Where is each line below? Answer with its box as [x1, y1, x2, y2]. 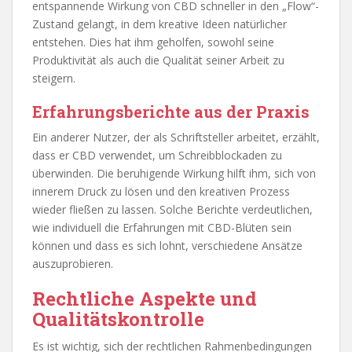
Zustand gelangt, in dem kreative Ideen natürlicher [32, 16, 287, 31]
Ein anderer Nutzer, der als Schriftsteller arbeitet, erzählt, [32, 129, 320, 145]
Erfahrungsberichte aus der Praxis [32, 101, 310, 122]
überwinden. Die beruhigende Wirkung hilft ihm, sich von [32, 165, 316, 181]
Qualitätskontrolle [32, 306, 204, 332]
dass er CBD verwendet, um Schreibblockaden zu [32, 147, 282, 163]
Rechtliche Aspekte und [32, 285, 257, 311]
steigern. [32, 70, 75, 86]
